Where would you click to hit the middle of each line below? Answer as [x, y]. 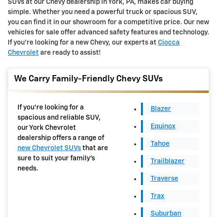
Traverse [164, 179]
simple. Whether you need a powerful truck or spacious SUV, [103, 12]
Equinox [163, 127]
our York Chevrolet [47, 128]
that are [94, 148]
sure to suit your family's [56, 159]
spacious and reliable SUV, [59, 118]
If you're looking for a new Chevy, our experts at [83, 43]
